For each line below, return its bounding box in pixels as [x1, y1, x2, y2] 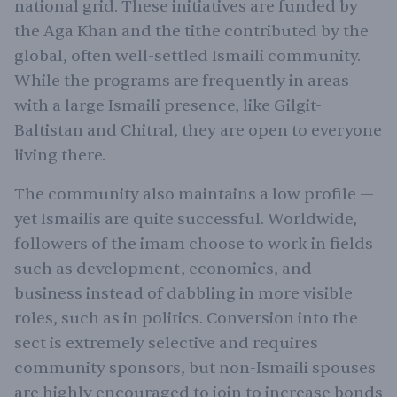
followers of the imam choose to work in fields [14, 233, 373, 254]
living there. [14, 144, 105, 166]
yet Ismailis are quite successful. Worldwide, [14, 208, 357, 230]
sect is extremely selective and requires [14, 332, 318, 354]
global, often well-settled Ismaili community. [14, 45, 361, 66]
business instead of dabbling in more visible [14, 283, 353, 304]
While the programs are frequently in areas [14, 70, 349, 91]
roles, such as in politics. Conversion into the [14, 307, 358, 329]
